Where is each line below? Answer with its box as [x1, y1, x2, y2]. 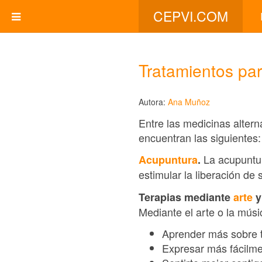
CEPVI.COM [153, 6, 228, 26]
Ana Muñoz [168, 96, 210, 108]
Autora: [139, 96, 168, 108]
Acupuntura [139, 152, 198, 167]
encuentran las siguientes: [139, 129, 261, 145]
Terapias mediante [139, 189, 233, 205]
